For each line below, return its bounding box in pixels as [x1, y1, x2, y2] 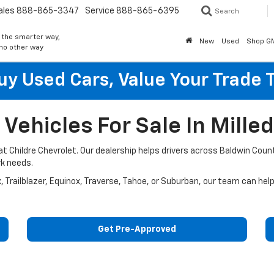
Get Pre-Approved [98, 225, 176, 234]
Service [85, 7, 114, 16]
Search [215, 8, 239, 15]
